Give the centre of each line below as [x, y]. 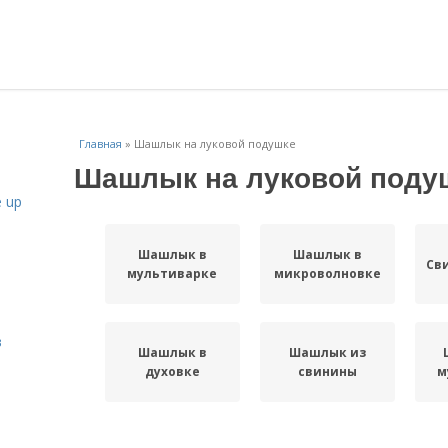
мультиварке [172, 273]
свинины [327, 371]
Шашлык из [327, 352]
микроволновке [327, 273]
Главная [100, 143]
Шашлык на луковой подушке [215, 143]
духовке [172, 371]
